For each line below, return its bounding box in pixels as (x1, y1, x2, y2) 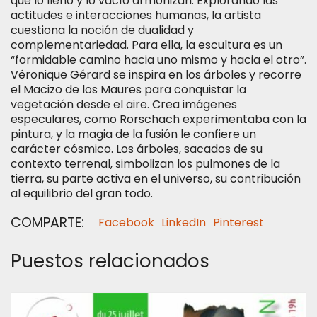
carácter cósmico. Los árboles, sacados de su (11, 140, 263, 157)
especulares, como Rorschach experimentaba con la (11, 110, 306, 127)
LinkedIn (161, 214, 206, 231)
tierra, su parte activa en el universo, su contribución (11, 170, 301, 187)
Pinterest (213, 214, 264, 231)
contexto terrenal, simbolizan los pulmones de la (11, 155, 280, 172)
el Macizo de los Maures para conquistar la (11, 81, 246, 98)
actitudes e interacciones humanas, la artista (11, 6, 261, 23)
